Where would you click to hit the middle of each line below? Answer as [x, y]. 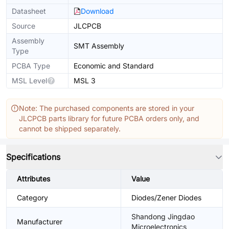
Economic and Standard [114, 66]
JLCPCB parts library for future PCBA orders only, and [109, 118]
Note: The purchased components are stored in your [107, 108]
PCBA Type [31, 66]
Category [32, 198]
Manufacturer [40, 222]
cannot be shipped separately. [70, 129]
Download [97, 11]
